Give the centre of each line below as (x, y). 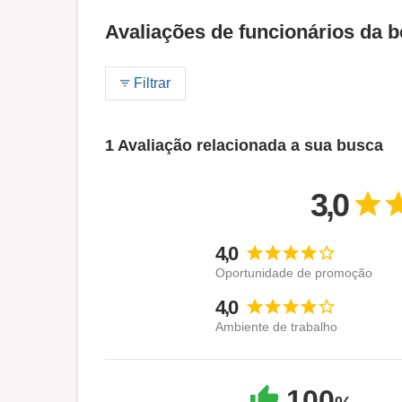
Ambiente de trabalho (277, 327)
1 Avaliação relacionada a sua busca (244, 146)
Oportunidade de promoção (294, 273)
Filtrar (150, 83)
